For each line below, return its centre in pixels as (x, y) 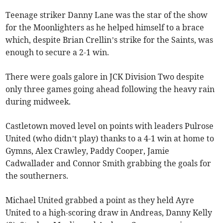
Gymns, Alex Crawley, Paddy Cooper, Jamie (88, 151)
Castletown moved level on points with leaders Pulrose (110, 126)
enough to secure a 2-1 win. (57, 53)
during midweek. (38, 102)
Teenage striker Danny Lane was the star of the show (107, 15)
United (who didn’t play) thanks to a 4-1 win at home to (110, 139)
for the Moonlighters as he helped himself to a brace (105, 28)
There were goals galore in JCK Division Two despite (105, 77)
